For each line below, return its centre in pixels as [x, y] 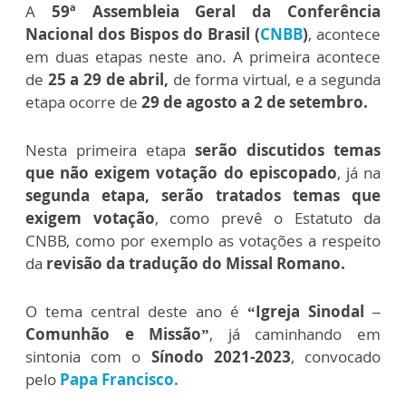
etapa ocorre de [83, 101]
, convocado [336, 356]
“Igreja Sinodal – [310, 311]
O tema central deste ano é [132, 311]
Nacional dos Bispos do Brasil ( [143, 34]
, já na [359, 172]
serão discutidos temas [288, 150]
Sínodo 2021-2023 [221, 356]
